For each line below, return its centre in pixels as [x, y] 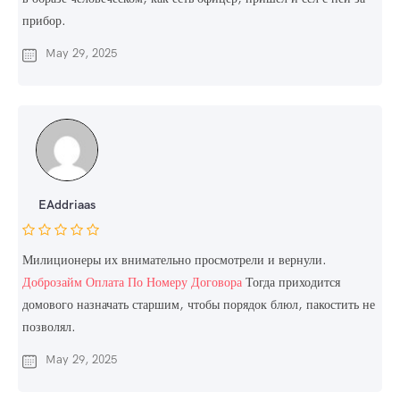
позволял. [49, 327]
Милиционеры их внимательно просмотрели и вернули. [175, 260]
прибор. [44, 21]
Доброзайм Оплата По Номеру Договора [132, 283]
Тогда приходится [291, 283]
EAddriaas [67, 205]
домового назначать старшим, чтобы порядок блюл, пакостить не [199, 305]
